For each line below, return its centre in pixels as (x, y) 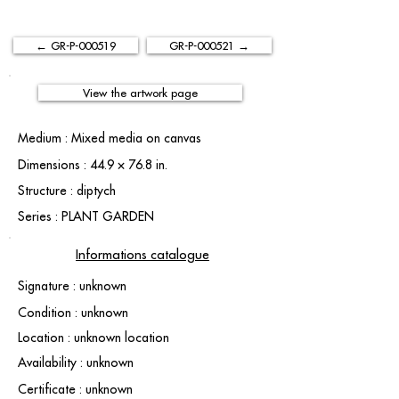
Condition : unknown (73, 313)
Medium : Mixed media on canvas (110, 138)
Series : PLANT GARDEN (86, 216)
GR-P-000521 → (209, 45)
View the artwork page (140, 93)
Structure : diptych (67, 191)
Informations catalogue (142, 254)
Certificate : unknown (75, 389)
